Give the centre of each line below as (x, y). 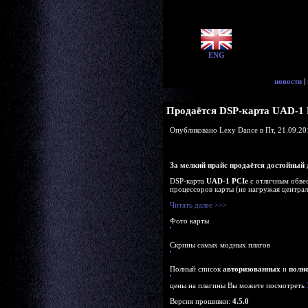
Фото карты (189, 221)
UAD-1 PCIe (227, 181)
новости (288, 81)
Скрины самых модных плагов (220, 245)
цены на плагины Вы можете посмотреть (238, 285)
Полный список (196, 269)
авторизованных (252, 269)
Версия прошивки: (201, 301)
